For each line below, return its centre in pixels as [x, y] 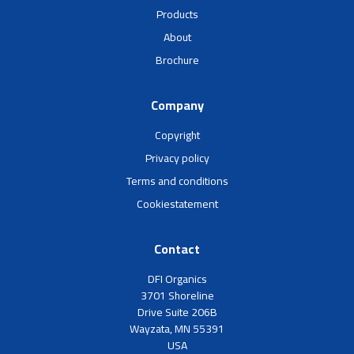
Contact [177, 249]
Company [177, 105]
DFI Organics [177, 279]
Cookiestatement [177, 203]
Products [177, 14]
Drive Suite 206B [177, 312]
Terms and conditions [177, 181]
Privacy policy [177, 158]
